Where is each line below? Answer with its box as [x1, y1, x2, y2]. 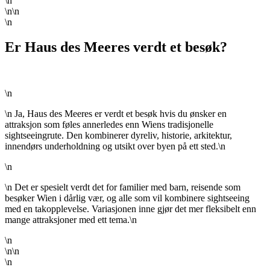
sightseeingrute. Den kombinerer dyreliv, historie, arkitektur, [5, 130, 232, 141]
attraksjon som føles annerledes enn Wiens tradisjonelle [5, 119, 213, 130]
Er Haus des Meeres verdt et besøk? [5, 39, 227, 55]
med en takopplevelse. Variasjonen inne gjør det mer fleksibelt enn [5, 204, 256, 215]
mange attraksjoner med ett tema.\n [5, 215, 137, 225]
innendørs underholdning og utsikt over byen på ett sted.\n [5, 141, 225, 152]
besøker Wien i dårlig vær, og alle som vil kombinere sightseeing [5, 193, 250, 204]
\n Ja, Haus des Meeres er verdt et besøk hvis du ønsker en [5, 108, 227, 119]
